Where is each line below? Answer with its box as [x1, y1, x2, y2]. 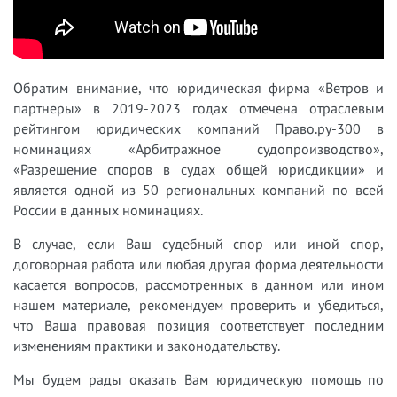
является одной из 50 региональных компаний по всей [13, 180, 384, 198]
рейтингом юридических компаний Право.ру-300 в [13, 119, 384, 137]
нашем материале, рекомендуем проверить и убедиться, [13, 295, 384, 314]
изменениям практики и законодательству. [13, 336, 280, 354]
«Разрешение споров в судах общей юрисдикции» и [13, 160, 384, 178]
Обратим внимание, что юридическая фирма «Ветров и [13, 78, 384, 97]
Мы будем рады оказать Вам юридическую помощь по [13, 370, 384, 388]
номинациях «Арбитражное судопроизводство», [13, 139, 384, 158]
